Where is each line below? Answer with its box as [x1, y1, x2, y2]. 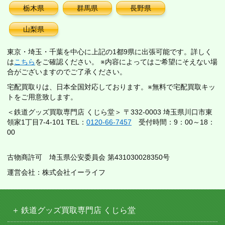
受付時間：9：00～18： [132, 118, 215, 127]
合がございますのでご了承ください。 [7, 68, 127, 76]
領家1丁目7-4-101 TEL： [7, 118, 86, 127]
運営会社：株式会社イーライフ [7, 168, 105, 177]
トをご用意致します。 [7, 93, 77, 101]
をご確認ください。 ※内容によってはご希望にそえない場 [35, 58, 217, 66]
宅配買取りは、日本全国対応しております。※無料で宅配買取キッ [7, 83, 215, 91]
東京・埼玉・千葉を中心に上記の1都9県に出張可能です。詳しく [7, 48, 212, 56]
